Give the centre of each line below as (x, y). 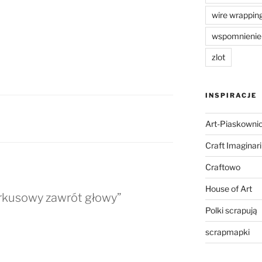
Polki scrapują (231, 211)
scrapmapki (227, 232)
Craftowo (223, 167)
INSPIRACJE (231, 96)
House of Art (228, 189)
